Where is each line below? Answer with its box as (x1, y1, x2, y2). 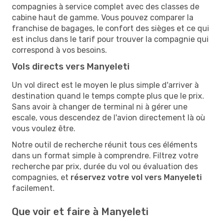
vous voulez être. (12, 123, 75, 133)
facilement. (12, 183, 55, 193)
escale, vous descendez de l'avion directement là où (12, 112, 205, 122)
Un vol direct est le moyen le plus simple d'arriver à (12, 80, 199, 90)
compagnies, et (12, 172, 71, 182)
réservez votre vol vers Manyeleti (71, 172, 202, 182)
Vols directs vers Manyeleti (12, 61, 130, 72)
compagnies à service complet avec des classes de (12, 1, 199, 11)
